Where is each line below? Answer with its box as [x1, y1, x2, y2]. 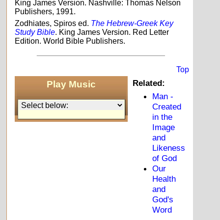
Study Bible [15, 28, 55, 37]
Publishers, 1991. [15, 7, 76, 16]
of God [152, 153, 177, 164]
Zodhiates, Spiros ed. [15, 19, 91, 28]
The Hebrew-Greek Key [91, 19, 174, 28]
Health [152, 174, 176, 184]
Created [152, 102, 182, 112]
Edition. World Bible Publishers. [15, 37, 126, 46]
